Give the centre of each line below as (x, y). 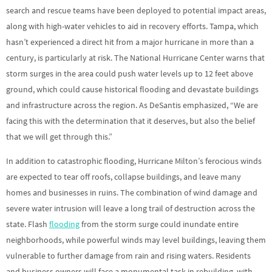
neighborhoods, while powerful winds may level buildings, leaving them (136, 240)
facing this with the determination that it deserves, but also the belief (131, 121)
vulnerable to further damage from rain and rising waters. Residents (128, 256)
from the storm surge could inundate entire (159, 224)
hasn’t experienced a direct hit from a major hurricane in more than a (130, 42)
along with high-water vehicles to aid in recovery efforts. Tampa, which (132, 26)
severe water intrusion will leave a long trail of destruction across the (131, 209)
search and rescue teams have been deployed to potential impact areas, (136, 10)
